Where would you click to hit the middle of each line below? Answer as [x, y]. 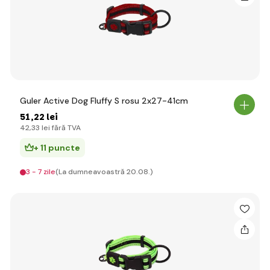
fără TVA [65, 128]
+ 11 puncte [57, 148]
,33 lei [40, 128]
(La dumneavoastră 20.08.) [104, 172]
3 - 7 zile [41, 172]
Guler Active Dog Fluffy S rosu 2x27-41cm [104, 101]
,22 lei [44, 117]
